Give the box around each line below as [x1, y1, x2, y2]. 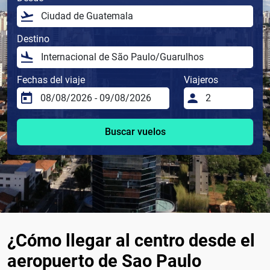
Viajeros [184, 74, 219, 86]
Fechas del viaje [17, 74, 85, 86]
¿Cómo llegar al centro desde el [7, 230, 255, 251]
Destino [17, 33, 49, 45]
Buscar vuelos [104, 126, 166, 138]
